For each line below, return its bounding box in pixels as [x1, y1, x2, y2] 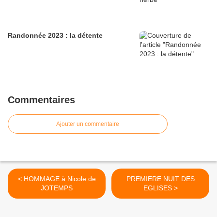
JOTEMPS [41, 184, 73, 192]
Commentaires [8, 94, 75, 106]
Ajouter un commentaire [56, 121, 119, 128]
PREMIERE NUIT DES [126, 175, 195, 183]
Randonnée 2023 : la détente [8, 31, 103, 40]
